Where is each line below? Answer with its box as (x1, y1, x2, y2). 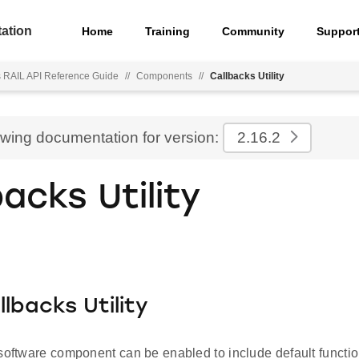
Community (222, 24, 285, 38)
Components (136, 71, 192, 82)
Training (145, 24, 191, 38)
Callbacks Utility (210, 71, 284, 82)
